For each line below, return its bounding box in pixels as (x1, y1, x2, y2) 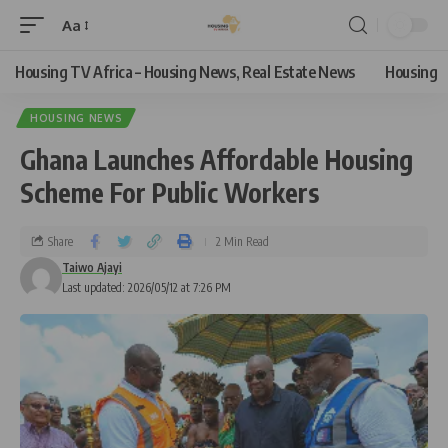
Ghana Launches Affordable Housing (20, 143, 413, 176)
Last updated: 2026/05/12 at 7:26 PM (62, 280, 231, 295)
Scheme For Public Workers (20, 176, 319, 209)
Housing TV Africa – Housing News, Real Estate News (15, 62, 355, 82)
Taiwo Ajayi (62, 260, 122, 275)
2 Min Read (216, 233, 269, 249)
